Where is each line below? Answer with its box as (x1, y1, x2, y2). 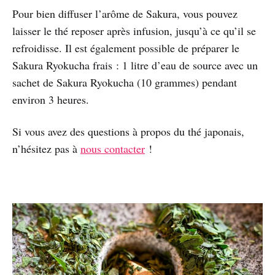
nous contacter (80, 141, 145, 157)
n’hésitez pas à (12, 141, 80, 157)
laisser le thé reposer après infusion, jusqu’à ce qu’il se (12, 23, 256, 39)
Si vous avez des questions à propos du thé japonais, (12, 124, 244, 139)
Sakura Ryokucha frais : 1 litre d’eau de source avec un (12, 58, 258, 73)
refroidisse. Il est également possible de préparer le (12, 41, 239, 56)
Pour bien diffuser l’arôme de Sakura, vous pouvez (12, 6, 238, 21)
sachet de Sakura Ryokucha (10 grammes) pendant (12, 75, 237, 90)
